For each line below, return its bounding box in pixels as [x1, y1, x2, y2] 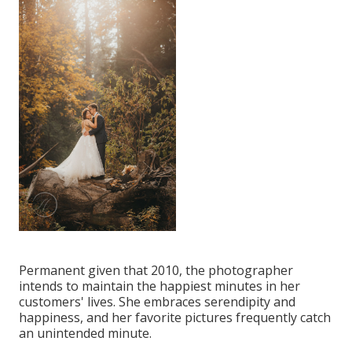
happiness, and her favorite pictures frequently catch [19, 309, 331, 327]
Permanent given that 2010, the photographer [19, 262, 293, 280]
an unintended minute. [19, 324, 152, 343]
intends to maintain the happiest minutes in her [19, 277, 300, 295]
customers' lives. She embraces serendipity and [19, 293, 295, 311]
